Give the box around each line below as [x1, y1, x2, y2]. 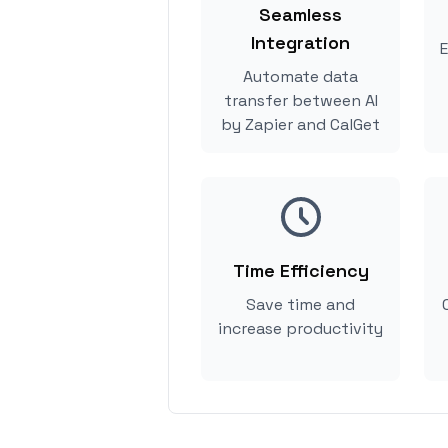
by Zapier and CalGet [221, 114, 380, 135]
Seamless [259, 3, 342, 26]
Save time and [246, 294, 355, 315]
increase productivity [218, 318, 383, 339]
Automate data [243, 66, 358, 87]
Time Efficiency [232, 259, 369, 282]
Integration [251, 31, 350, 54]
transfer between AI [223, 90, 378, 111]
